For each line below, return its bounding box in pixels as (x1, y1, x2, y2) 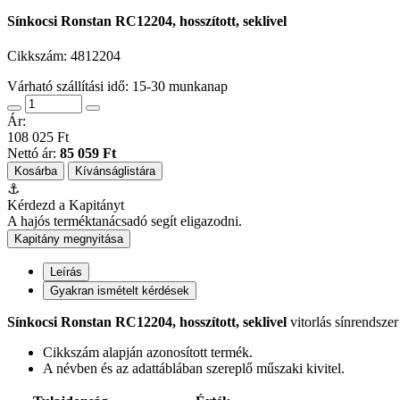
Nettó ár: (7, 146, 60, 162)
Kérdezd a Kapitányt (7, 197, 124, 213)
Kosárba (14, 164, 57, 179)
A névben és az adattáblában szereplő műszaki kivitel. (43, 361, 345, 377)
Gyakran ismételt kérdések (50, 284, 189, 298)
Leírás (50, 265, 82, 279)
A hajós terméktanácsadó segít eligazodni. (7, 213, 242, 229)
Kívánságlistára (75, 164, 155, 179)
